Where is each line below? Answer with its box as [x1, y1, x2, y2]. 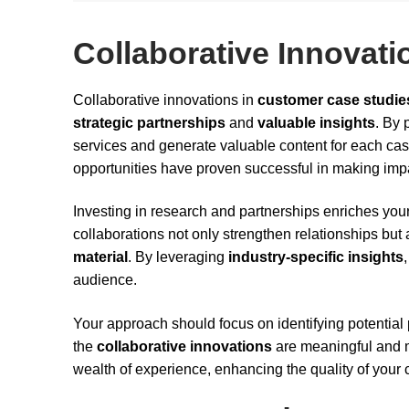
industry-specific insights [228, 249, 404, 266]
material [73, 249, 128, 266]
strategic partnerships [73, 114, 225, 131]
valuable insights [257, 114, 375, 131]
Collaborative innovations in [73, 91, 257, 108]
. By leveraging [128, 249, 228, 266]
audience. [73, 272, 137, 288]
